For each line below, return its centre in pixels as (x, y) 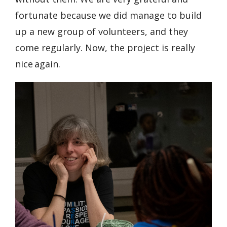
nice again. (39, 64)
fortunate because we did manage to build (108, 15)
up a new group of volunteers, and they (102, 31)
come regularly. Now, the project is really (105, 48)
